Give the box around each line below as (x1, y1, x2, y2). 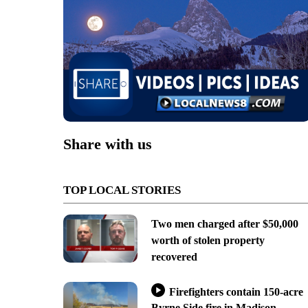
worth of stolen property (151, 234, 265, 247)
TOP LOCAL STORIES (63, 184, 181, 197)
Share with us (63, 135, 152, 153)
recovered (151, 251, 197, 263)
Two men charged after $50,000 (151, 218, 298, 230)
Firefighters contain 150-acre (168, 285, 303, 298)
